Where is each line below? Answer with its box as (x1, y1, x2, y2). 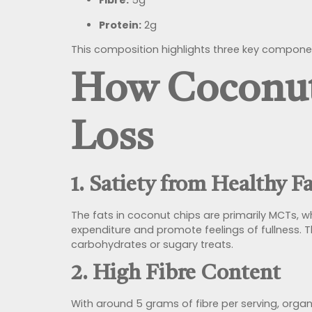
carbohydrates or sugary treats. (71, 237, 233, 252)
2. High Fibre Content (71, 263, 281, 284)
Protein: (99, 17, 141, 32)
